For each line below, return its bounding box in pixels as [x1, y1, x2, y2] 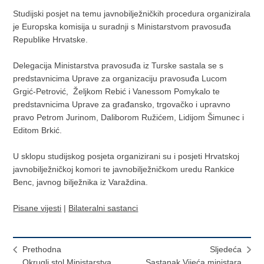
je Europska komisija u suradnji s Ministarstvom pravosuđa [13, 22, 232, 32]
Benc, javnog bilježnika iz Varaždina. [13, 177, 151, 187]
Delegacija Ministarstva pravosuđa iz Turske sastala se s [13, 61, 224, 71]
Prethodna [22, 245, 62, 255]
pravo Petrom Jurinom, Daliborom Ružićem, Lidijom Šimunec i [13, 113, 245, 123]
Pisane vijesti [13, 203, 62, 213]
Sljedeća [209, 245, 242, 255]
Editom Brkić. [13, 126, 62, 136]
